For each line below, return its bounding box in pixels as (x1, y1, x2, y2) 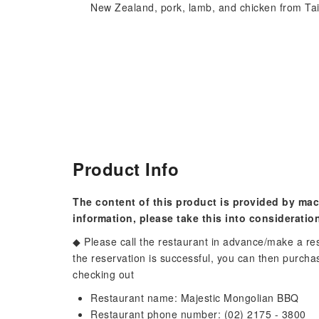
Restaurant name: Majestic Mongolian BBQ (90, 291, 299, 305)
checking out (73, 267, 134, 281)
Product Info (73, 157, 179, 181)
